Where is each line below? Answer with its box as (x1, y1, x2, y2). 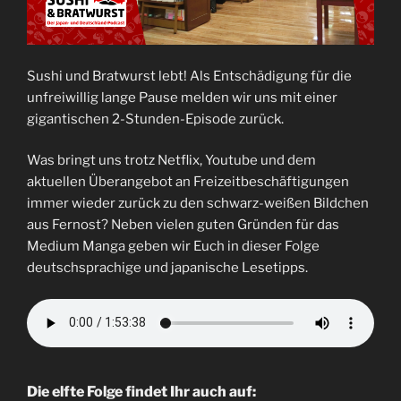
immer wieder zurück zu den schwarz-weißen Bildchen (27, 195, 369, 212)
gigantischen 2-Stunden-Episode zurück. (27, 110, 284, 127)
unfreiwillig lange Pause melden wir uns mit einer (27, 89, 337, 106)
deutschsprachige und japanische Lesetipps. (27, 260, 308, 277)
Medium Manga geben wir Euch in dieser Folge (27, 238, 320, 255)
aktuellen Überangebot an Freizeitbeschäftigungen (27, 174, 349, 191)
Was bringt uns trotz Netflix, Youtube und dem (27, 152, 316, 169)
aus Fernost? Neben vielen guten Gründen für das (27, 217, 339, 234)
